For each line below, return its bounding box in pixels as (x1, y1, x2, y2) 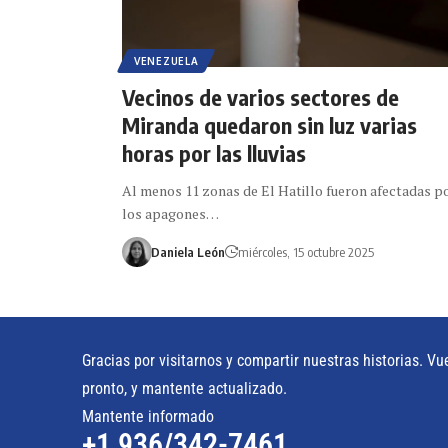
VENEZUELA (134, 54, 199, 67)
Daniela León (150, 243, 225, 260)
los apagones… (122, 203, 219, 223)
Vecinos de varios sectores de (122, 82, 399, 111)
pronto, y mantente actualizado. (82, 378, 287, 398)
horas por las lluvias (122, 138, 306, 167)
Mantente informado (82, 406, 214, 426)
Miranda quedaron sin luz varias (122, 110, 417, 139)
